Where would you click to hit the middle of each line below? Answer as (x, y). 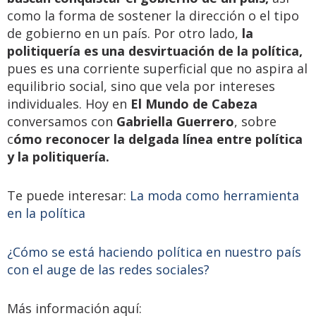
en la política (46, 213)
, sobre (255, 121)
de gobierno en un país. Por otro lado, (124, 33)
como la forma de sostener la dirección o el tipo (153, 15)
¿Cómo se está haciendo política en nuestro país (154, 251)
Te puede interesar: (67, 195)
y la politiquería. (58, 156)
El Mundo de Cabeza (194, 103)
